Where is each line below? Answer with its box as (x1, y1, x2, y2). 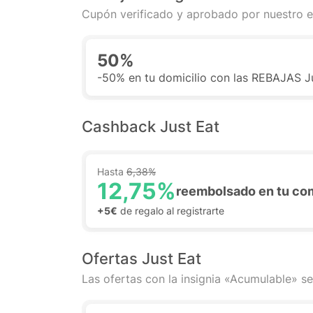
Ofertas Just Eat (82, 249, 201, 268)
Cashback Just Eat (82, 117, 219, 136)
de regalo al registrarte (117, 205, 224, 217)
